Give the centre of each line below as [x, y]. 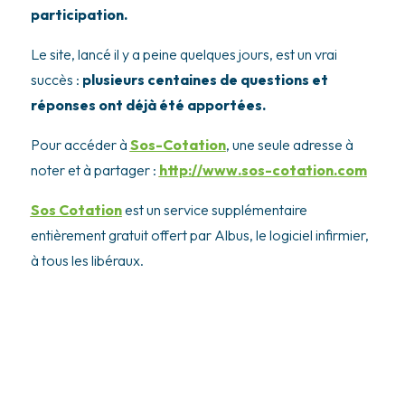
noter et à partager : [94, 170]
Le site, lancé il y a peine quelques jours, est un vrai [184, 55]
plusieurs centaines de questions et [205, 80]
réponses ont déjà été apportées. [148, 105]
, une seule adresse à [289, 145]
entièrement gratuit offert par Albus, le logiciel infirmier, [199, 235]
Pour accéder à [80, 145]
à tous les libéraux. [87, 261]
